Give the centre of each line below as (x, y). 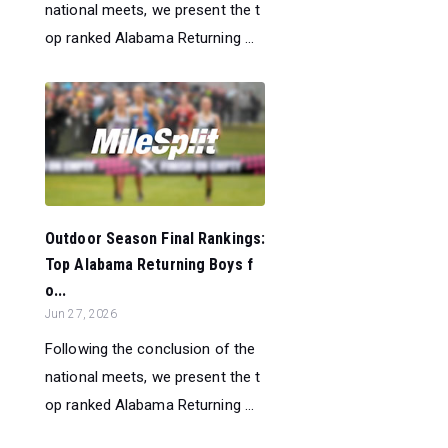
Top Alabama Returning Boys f (149, 264)
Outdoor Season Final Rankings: (155, 238)
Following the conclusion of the (150, 348)
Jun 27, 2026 (81, 313)
